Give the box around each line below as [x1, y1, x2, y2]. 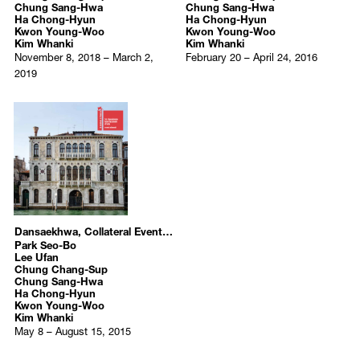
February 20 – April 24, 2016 [185, 45, 317, 66]
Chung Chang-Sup [14, 257, 108, 278]
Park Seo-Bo [14, 233, 76, 254]
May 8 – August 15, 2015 [14, 319, 131, 340]
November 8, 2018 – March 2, [14, 45, 153, 66]
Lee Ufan [14, 245, 59, 266]
